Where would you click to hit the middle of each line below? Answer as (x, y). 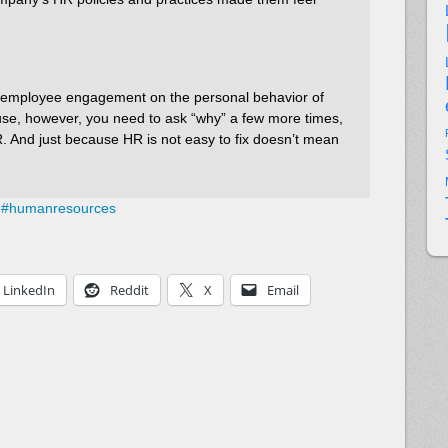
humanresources (62, 208)
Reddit (129, 290)
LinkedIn (29, 290)
